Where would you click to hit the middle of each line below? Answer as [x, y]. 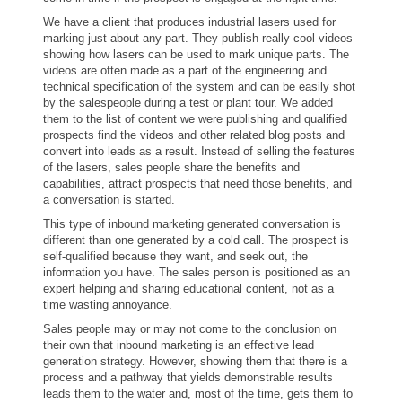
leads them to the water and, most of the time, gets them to [198, 393]
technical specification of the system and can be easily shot [199, 87]
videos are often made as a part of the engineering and [185, 70]
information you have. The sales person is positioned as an [197, 272]
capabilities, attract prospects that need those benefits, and [197, 184]
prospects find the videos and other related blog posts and [194, 135]
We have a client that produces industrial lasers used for [189, 22]
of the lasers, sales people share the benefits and [171, 167]
